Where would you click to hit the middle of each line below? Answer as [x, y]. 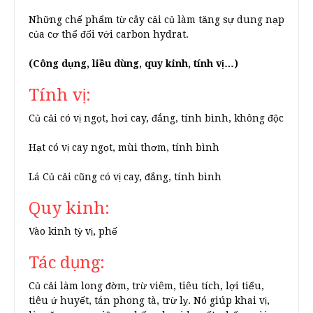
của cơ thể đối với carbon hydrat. [109, 34]
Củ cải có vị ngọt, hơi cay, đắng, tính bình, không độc [156, 118]
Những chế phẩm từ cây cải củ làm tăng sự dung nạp [156, 20]
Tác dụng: [67, 263]
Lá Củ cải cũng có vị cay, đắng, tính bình [125, 177]
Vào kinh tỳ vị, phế [73, 231]
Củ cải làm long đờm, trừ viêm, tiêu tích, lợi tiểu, [146, 286]
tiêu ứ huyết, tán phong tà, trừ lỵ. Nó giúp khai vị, [149, 300]
